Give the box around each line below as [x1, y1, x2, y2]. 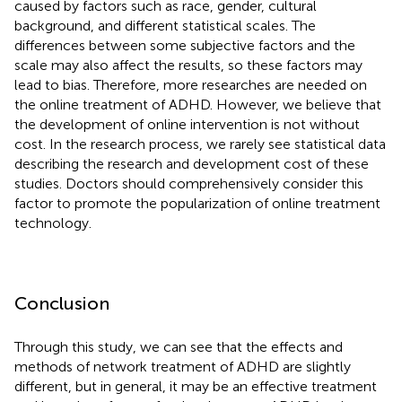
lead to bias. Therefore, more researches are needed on [14, 75, 367, 93]
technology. [14, 214, 92, 232]
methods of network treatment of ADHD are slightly [14, 357, 351, 375]
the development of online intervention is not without [14, 115, 360, 133]
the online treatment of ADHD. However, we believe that [14, 95, 381, 113]
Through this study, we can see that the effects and [14, 337, 343, 355]
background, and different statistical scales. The [14, 16, 316, 34]
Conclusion [14, 292, 109, 314]
